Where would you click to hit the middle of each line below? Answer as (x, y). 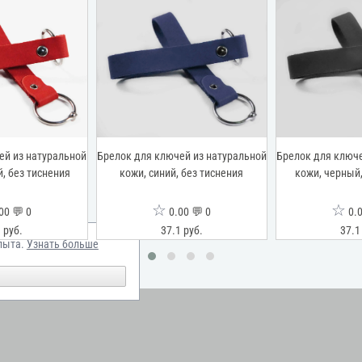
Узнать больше (62, 244)
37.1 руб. (181, 230)
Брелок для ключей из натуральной (181, 156)
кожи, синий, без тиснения (182, 173)
